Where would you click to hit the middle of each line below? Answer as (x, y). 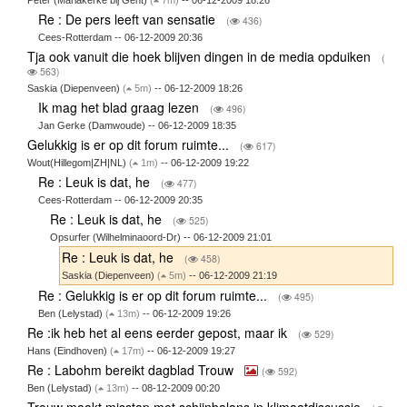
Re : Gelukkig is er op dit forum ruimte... (155, 296)
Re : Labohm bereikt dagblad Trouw (132, 370)
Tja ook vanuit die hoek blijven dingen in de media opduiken (200, 57)
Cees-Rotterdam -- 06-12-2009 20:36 (121, 38)
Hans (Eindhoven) (68, 351)
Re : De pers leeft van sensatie (129, 20)
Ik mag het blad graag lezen (121, 108)
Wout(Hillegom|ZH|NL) (78, 163)
